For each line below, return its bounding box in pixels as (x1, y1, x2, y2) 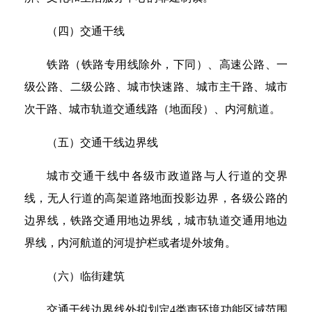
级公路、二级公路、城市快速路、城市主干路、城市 (24, 81, 288, 93)
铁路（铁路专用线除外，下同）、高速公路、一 (47, 58, 288, 70)
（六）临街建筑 (47, 270, 125, 282)
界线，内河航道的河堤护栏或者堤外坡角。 (24, 237, 236, 249)
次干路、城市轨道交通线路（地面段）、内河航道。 (24, 103, 281, 115)
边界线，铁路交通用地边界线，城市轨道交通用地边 (24, 214, 288, 226)
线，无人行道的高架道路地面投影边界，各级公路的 (24, 192, 288, 204)
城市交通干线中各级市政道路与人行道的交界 (47, 170, 288, 182)
